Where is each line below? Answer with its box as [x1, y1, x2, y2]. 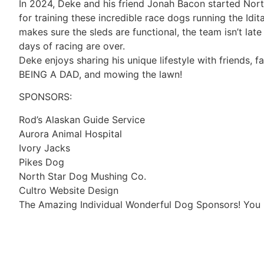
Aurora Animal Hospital [19, 127, 122, 140]
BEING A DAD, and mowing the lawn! [19, 68, 182, 80]
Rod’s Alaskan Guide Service [19, 113, 145, 126]
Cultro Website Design [19, 184, 118, 196]
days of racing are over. [19, 39, 125, 52]
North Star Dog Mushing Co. [19, 170, 146, 182]
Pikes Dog [19, 156, 64, 168]
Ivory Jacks [19, 141, 70, 154]
